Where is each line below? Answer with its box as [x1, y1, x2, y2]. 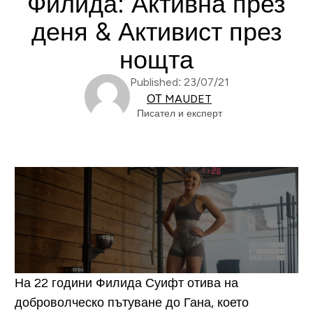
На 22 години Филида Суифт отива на [14, 275, 238, 290]
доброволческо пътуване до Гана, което [14, 295, 249, 310]
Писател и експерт [136, 108, 222, 119]
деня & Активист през [31, 17, 282, 46]
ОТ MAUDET [147, 93, 212, 105]
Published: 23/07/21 [129, 76, 229, 88]
